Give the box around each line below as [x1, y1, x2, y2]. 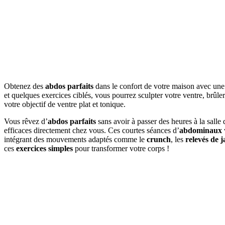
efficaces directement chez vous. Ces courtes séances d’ [4, 126, 179, 135]
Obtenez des [4, 82, 45, 91]
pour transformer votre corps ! [73, 144, 169, 153]
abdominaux [179, 126, 222, 135]
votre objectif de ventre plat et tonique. [4, 100, 126, 109]
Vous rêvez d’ [4, 117, 48, 126]
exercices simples [16, 144, 73, 153]
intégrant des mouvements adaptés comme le [4, 135, 147, 144]
